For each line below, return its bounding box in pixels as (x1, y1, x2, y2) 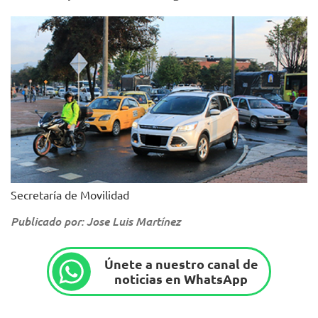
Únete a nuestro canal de (104, 256, 258, 273)
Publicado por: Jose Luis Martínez (11, 213, 180, 229)
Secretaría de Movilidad (11, 187, 129, 202)
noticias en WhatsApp (114, 270, 248, 287)
